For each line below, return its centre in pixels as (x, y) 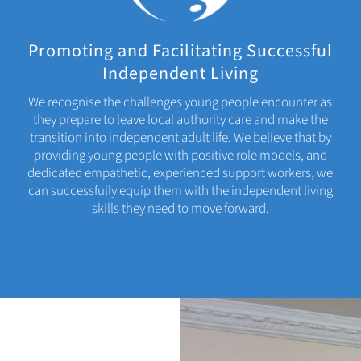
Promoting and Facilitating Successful (180, 51)
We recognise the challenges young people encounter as (180, 103)
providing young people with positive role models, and (180, 156)
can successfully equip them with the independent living (180, 191)
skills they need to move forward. (180, 209)
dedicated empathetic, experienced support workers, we (180, 174)
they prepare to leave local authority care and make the (180, 120)
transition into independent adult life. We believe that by (180, 138)
